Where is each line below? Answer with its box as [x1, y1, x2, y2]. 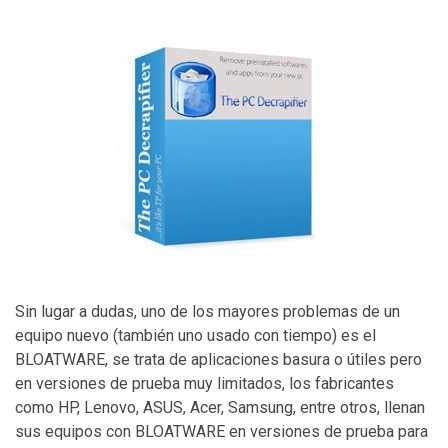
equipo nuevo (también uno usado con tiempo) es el [15, 325, 376, 345]
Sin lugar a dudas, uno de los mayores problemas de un [15, 301, 400, 321]
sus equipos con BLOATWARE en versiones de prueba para [15, 421, 428, 441]
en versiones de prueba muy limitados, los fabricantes [15, 373, 394, 393]
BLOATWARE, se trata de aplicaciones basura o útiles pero [15, 349, 422, 369]
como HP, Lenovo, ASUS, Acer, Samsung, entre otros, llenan [15, 397, 425, 417]
